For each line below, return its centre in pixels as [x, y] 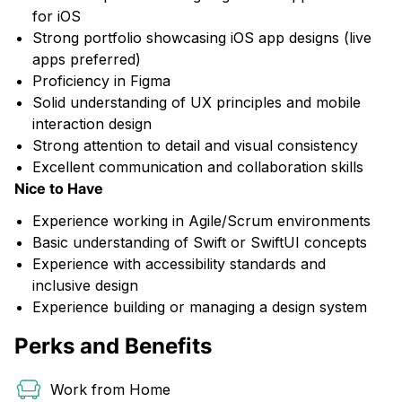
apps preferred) [87, 59]
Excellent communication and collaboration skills [198, 167]
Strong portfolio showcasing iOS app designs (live [202, 38]
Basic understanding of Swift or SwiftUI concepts [200, 242]
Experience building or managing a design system [200, 307]
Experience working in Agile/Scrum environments [201, 221]
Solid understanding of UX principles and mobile [197, 102]
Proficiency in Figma [101, 81]
